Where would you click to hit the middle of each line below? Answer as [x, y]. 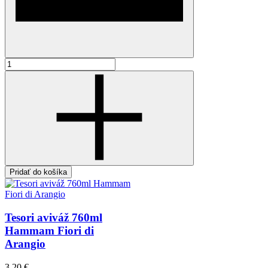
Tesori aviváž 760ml [54, 217]
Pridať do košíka [38, 172]
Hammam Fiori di [49, 230]
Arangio [25, 243]
